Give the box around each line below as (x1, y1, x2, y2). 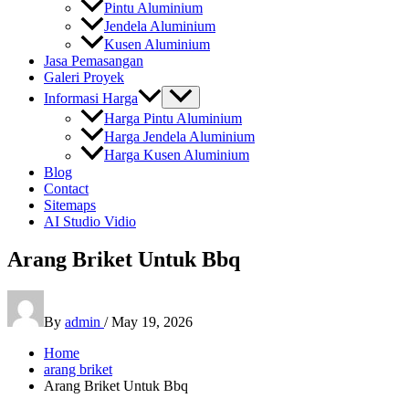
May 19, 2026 (111, 314, 193, 330)
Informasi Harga (44, 90, 138, 107)
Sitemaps (44, 196, 96, 213)
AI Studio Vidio (44, 213, 136, 229)
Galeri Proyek (44, 69, 124, 86)
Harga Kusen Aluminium (104, 147, 249, 163)
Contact (44, 180, 89, 196)
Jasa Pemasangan (44, 53, 143, 69)
